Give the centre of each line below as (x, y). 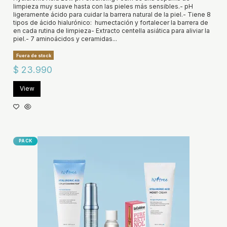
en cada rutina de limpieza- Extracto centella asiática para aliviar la (111, 31)
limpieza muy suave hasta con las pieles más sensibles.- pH (103, 7)
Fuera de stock (33, 55)
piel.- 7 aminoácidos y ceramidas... (65, 39)
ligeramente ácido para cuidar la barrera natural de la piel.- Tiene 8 (112, 15)
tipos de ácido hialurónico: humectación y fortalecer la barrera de (110, 23)
